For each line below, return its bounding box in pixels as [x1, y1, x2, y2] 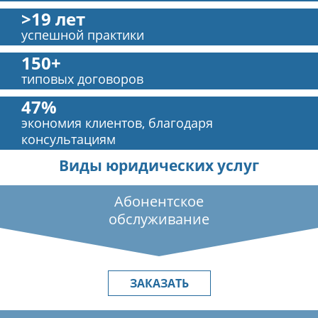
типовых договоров [21, 70, 143, 88]
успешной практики [21, 26, 144, 44]
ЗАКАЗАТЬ [129, 275, 189, 292]
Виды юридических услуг [59, 155, 259, 176]
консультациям [21, 131, 116, 148]
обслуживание [109, 209, 209, 229]
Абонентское [114, 192, 204, 212]
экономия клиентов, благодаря [21, 114, 213, 132]
